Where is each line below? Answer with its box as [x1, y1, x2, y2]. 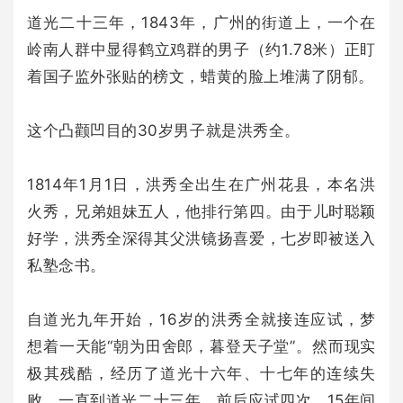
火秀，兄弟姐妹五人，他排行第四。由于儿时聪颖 [27, 201, 376, 220]
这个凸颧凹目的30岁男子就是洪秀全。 [27, 121, 300, 139]
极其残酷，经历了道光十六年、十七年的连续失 [27, 363, 376, 382]
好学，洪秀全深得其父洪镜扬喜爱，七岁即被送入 [27, 228, 376, 247]
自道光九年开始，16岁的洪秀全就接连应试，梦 [27, 309, 376, 328]
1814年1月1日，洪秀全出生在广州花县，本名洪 [27, 175, 376, 193]
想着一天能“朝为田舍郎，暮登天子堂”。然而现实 [27, 336, 376, 355]
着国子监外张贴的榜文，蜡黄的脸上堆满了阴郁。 [27, 67, 374, 85]
